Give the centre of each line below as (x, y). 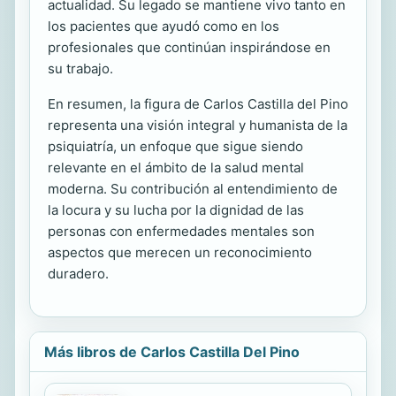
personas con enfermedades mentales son (181, 231)
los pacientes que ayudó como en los (164, 26)
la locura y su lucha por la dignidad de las (176, 209)
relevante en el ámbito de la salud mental (176, 167)
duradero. (78, 273)
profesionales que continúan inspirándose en (189, 47)
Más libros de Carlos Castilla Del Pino (172, 351)
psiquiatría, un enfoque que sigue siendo (175, 146)
